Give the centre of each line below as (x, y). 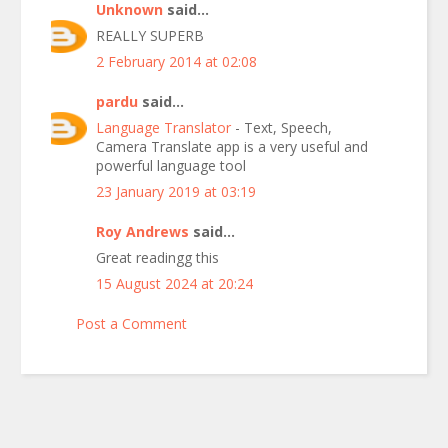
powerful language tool (171, 165)
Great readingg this (157, 257)
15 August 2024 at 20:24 (174, 283)
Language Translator (165, 127)
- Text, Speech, (283, 127)
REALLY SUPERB (150, 35)
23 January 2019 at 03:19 (176, 191)
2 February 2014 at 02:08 (176, 61)
